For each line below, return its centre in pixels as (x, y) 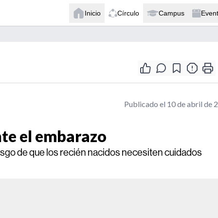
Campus (172, 13)
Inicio (93, 13)
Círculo (128, 13)
